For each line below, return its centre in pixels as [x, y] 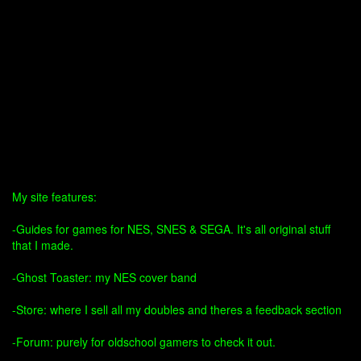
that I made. [43, 245]
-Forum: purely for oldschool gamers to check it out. [144, 342]
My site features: [54, 197]
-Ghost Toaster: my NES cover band [104, 277]
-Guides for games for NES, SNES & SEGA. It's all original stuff [171, 229]
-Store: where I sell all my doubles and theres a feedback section [177, 309]
